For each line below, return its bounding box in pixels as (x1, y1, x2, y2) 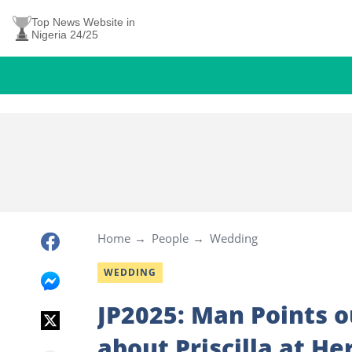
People (152, 230, 189, 246)
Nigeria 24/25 (31, 28, 98, 41)
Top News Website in (31, 16, 135, 28)
